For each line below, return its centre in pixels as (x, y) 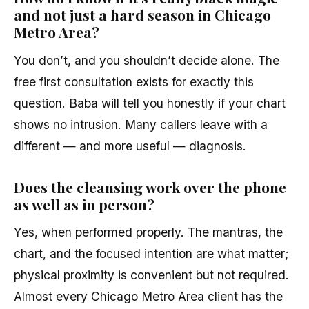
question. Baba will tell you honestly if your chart (150, 103)
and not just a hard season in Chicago (142, 15)
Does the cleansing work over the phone (150, 187)
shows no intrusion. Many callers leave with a (141, 124)
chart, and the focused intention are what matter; (151, 254)
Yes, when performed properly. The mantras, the (148, 232)
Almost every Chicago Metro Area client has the (148, 297)
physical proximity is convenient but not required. (151, 275)
